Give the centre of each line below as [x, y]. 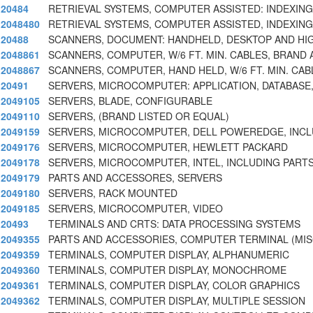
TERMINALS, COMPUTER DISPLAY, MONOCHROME [167, 270]
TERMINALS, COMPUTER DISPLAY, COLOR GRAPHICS [174, 285]
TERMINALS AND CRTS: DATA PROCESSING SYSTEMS [174, 224]
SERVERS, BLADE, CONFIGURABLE [130, 101]
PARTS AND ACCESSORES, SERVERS [135, 178]
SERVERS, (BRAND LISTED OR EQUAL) [139, 116]
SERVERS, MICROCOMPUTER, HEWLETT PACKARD [168, 147]
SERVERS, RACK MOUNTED [113, 193]
